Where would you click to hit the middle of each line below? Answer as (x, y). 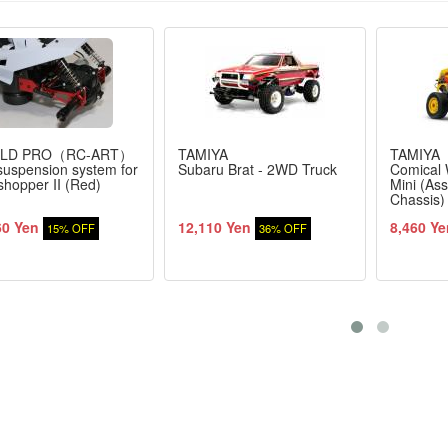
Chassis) (417, 199)
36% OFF (282, 228)
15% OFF (70, 228)
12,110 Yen (214, 227)
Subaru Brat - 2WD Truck (257, 169)
